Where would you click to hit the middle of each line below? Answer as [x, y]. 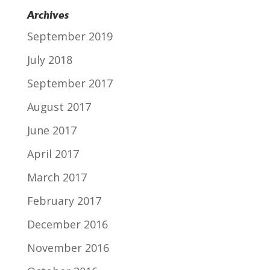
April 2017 [53, 154]
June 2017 [52, 130]
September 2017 [70, 83]
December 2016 [67, 224]
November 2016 [68, 248]
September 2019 [70, 36]
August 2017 [59, 107]
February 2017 [64, 201]
